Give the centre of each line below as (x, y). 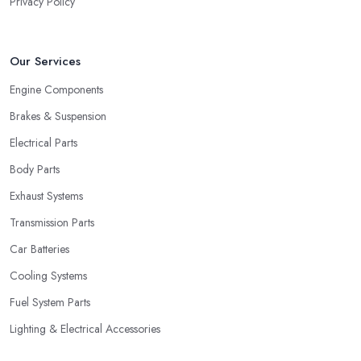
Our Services (45, 61)
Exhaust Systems (46, 195)
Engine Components (56, 89)
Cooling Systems (48, 275)
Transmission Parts (52, 222)
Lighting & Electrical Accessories (85, 328)
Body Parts (35, 169)
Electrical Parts (44, 142)
